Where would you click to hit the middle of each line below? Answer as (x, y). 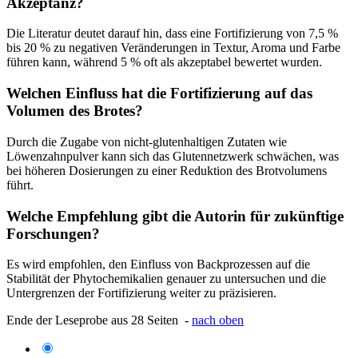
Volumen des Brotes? (75, 111)
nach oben (218, 320)
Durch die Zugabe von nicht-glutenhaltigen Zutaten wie (147, 141)
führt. (20, 185)
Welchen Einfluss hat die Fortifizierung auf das (159, 93)
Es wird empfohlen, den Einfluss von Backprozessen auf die (158, 265)
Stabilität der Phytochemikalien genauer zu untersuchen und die (166, 279)
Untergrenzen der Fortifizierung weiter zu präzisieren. (141, 293)
